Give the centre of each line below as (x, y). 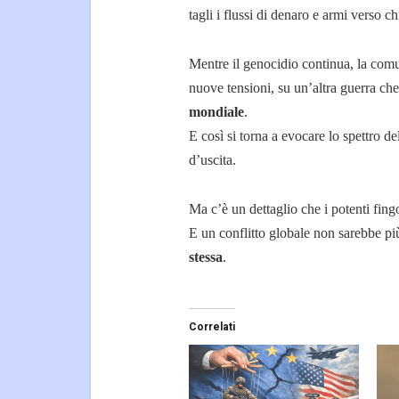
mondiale (216, 112)
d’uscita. (212, 160)
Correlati (212, 327)
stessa (206, 257)
